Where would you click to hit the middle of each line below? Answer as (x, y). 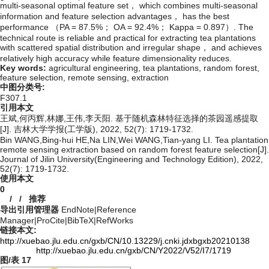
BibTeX (80, 221)
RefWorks (115, 221)
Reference (116, 210)
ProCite (51, 221)
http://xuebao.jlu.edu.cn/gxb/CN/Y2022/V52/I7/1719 (134, 251)
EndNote (78, 210)
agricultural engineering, (96, 68)
